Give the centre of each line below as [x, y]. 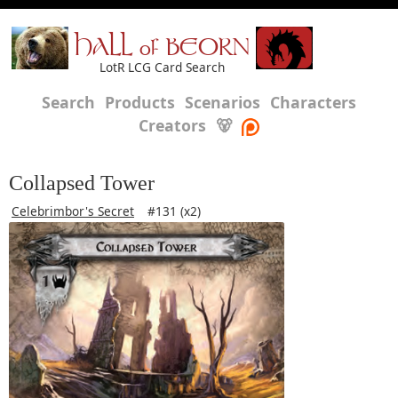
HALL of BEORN [162, 49]
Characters [313, 102]
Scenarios [223, 102]
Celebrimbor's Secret [73, 211]
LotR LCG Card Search [162, 67]
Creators [172, 125]
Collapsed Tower [82, 183]
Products [140, 102]
